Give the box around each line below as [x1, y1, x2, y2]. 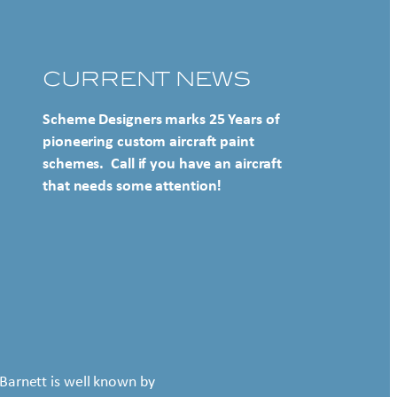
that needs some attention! [43, 177, 222, 195]
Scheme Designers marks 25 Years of [43, 111, 280, 128]
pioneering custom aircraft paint [43, 133, 254, 151]
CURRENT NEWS [43, 66, 251, 90]
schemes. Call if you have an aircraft [43, 155, 283, 173]
